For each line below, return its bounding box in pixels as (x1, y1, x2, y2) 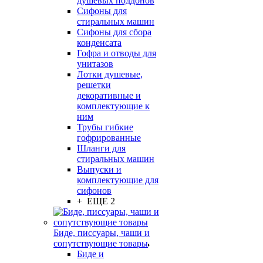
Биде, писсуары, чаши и (53, 228, 150, 238)
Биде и (77, 249, 104, 259)
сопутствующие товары (53, 238, 148, 249)
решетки (77, 80, 111, 90)
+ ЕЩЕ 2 (77, 196, 115, 207)
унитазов (77, 59, 113, 69)
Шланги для (77, 143, 126, 154)
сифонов (77, 186, 112, 196)
